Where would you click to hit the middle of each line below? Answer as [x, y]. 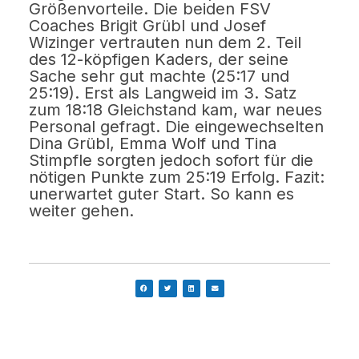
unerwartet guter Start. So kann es [162, 194]
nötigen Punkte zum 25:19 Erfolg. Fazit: [177, 177]
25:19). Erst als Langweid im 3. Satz [163, 93]
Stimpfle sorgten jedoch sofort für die [171, 160]
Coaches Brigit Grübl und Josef [148, 25]
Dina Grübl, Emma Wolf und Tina [153, 143]
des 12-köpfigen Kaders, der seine [159, 59]
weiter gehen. [82, 210]
